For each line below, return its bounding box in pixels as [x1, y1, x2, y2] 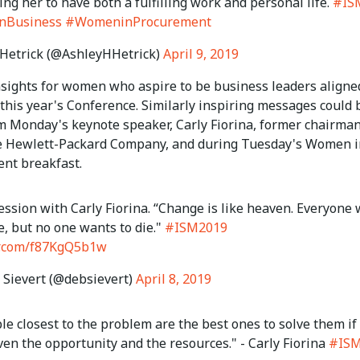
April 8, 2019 [136, 270, 211, 288]
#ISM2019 [165, 219, 227, 237]
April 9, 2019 [163, 45, 239, 63]
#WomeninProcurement [65, 13, 211, 31]
